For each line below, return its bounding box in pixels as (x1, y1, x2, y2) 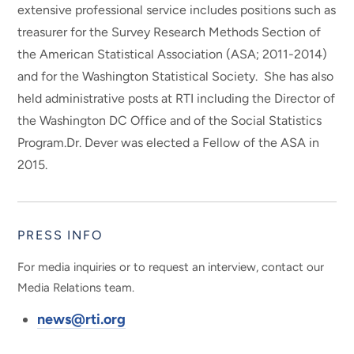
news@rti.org (37, 310, 126, 328)
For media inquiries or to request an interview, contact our (17, 259, 325, 274)
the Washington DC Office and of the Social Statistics (17, 113, 322, 129)
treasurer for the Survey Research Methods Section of (17, 24, 322, 40)
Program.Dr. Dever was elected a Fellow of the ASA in (17, 135, 320, 151)
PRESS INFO (17, 228, 103, 243)
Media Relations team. (17, 280, 135, 295)
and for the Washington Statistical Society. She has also (17, 69, 334, 85)
